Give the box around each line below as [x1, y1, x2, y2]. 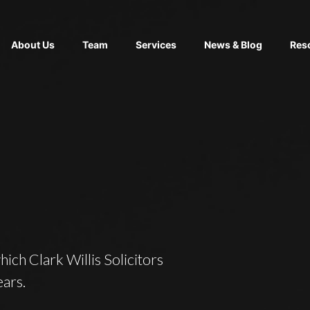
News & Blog [204, 39, 262, 51]
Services [136, 39, 176, 51]
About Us [11, 39, 55, 51]
